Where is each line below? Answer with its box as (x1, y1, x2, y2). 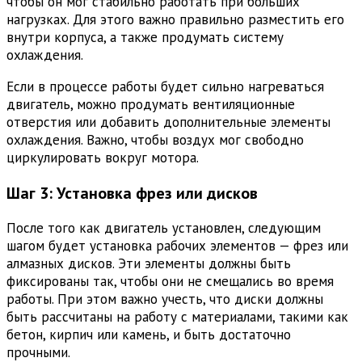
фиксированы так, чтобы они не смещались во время (6, 271, 334, 290)
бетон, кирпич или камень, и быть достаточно (6, 325, 291, 343)
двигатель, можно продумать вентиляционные (6, 95, 295, 113)
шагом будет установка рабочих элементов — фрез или (6, 236, 348, 255)
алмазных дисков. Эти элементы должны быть (6, 254, 291, 272)
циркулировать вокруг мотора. (6, 148, 199, 166)
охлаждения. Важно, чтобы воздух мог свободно (6, 130, 304, 149)
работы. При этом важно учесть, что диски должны (6, 289, 323, 308)
